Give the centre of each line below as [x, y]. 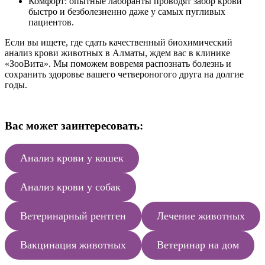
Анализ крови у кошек [72, 158]
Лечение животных [201, 216]
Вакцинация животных [73, 245]
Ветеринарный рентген [73, 216]
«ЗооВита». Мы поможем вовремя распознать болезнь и [118, 63]
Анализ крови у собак [70, 187]
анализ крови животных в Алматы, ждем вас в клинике [117, 53]
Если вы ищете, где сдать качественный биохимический [119, 42]
